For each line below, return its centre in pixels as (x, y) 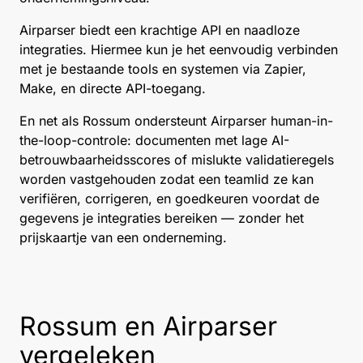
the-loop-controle (73, 140)
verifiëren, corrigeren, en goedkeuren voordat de (169, 198)
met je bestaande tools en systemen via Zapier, (163, 68)
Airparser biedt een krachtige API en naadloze (160, 30)
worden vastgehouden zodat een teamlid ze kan (167, 179)
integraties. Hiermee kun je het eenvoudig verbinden (179, 49)
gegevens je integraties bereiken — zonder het (162, 218)
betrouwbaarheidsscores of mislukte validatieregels (177, 159)
